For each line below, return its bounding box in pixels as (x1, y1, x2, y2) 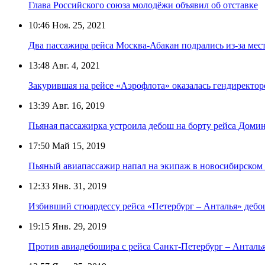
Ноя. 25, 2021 (50, 20, 106, 30)
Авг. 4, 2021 (50, 60, 100, 70)
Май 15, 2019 (50, 140, 105, 151)
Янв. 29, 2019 (50, 221, 106, 231)
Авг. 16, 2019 (50, 100, 105, 111)
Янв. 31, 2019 (50, 180, 106, 191)
